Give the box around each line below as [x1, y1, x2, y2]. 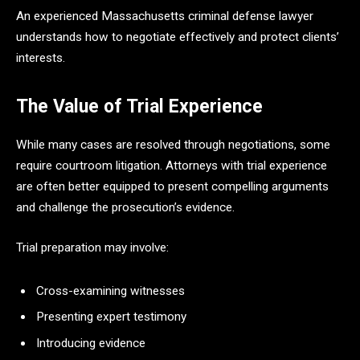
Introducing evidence [36, 336, 149, 351]
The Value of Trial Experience [16, 95, 263, 117]
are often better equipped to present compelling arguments [16, 179, 329, 194]
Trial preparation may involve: [16, 239, 169, 255]
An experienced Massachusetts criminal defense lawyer [16, 8, 313, 23]
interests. [16, 50, 65, 65]
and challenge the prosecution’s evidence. [16, 200, 235, 215]
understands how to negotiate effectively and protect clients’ [16, 29, 339, 44]
